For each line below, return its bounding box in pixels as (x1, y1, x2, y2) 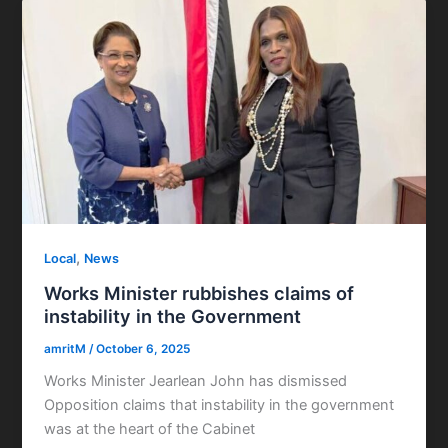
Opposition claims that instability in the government (44, 396, 395, 415)
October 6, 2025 (96, 341, 191, 356)
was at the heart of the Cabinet (44, 420, 256, 439)
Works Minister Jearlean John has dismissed (44, 372, 348, 391)
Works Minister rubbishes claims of (44, 281, 355, 304)
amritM (44, 341, 90, 356)
